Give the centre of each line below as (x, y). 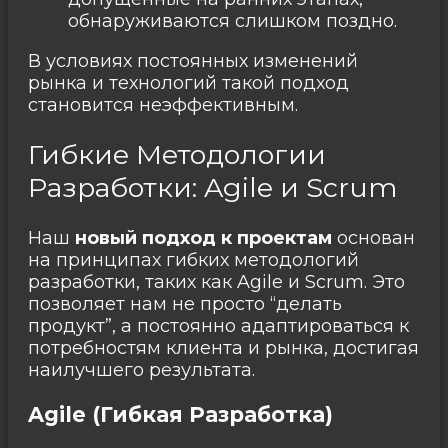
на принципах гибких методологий (193, 259)
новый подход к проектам (203, 237)
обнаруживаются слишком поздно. (232, 20)
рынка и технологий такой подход (188, 82)
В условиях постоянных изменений (193, 60)
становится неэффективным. (163, 104)
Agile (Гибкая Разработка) (180, 414)
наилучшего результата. (141, 369)
